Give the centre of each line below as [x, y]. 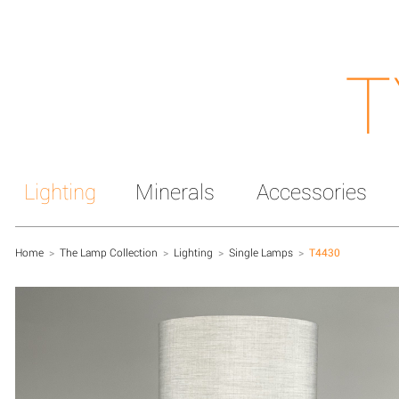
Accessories [312, 191]
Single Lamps [261, 252]
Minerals [175, 191]
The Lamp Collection [109, 252]
